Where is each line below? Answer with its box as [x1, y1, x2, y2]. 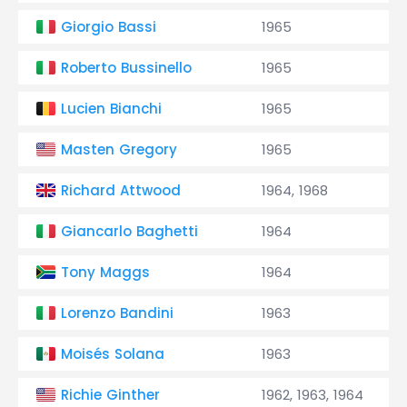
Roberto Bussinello [61, 58, 192, 77]
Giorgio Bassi [61, 17, 156, 36]
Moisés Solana [61, 344, 164, 363]
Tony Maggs [61, 263, 150, 282]
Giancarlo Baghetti [61, 222, 198, 241]
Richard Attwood [61, 181, 181, 200]
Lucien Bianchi [61, 99, 162, 118]
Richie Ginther [61, 385, 160, 404]
